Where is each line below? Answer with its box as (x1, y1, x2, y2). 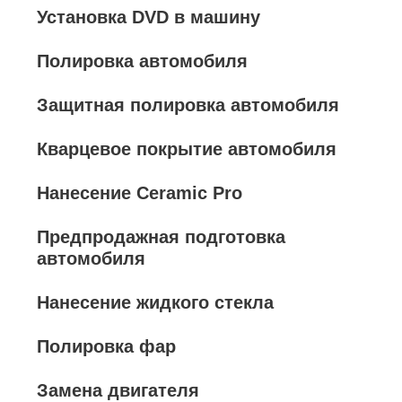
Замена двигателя (37, 380, 199, 400)
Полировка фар (37, 336, 176, 356)
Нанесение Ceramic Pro (37, 183, 242, 203)
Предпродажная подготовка (37, 227, 285, 247)
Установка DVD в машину (37, 7, 260, 27)
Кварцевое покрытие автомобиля (37, 139, 336, 159)
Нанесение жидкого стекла (37, 293, 274, 312)
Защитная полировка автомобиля (37, 95, 339, 115)
